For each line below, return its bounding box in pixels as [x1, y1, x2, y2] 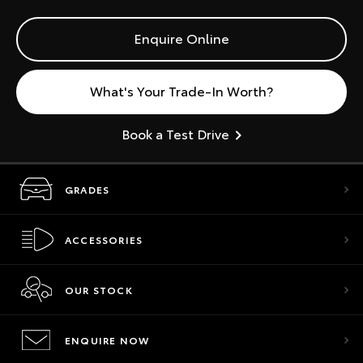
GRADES [65, 182, 110, 196]
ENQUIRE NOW [65, 333, 150, 347]
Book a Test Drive [122, 124, 229, 143]
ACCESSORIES [65, 233, 143, 246]
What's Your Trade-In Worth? [90, 81, 273, 100]
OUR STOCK [65, 283, 133, 297]
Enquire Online [134, 28, 229, 47]
